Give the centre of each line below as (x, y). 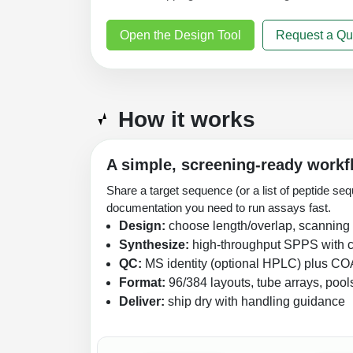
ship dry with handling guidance (255, 301)
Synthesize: (154, 244)
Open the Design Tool (180, 35)
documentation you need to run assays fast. (219, 207)
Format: (142, 282)
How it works (184, 119)
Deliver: (142, 301)
